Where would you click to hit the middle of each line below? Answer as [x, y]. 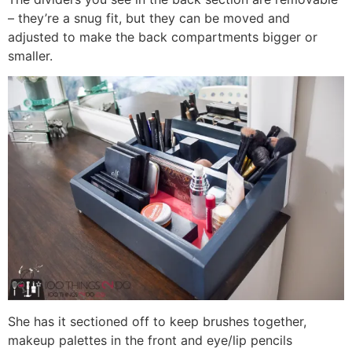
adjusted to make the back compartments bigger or [163, 37]
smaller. [30, 55]
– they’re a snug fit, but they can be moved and [149, 18]
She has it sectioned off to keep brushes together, [157, 321]
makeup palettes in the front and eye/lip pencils [150, 340]
